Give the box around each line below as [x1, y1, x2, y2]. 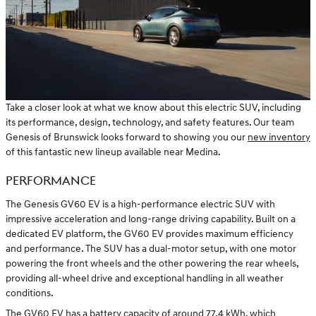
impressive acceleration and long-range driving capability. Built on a [6, 212, 296, 225]
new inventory [248, 131, 310, 144]
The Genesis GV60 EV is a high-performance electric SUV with [6, 197, 275, 210]
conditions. [6, 286, 54, 299]
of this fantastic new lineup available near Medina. [6, 146, 221, 159]
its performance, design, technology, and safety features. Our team [6, 116, 294, 129]
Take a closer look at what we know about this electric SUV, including [6, 102, 301, 114]
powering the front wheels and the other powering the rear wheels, [6, 257, 298, 269]
